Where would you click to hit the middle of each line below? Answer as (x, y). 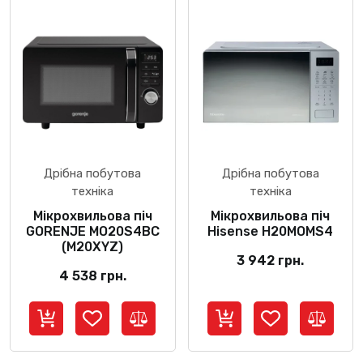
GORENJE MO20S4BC (92, 232)
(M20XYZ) (93, 247)
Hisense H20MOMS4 (271, 232)
